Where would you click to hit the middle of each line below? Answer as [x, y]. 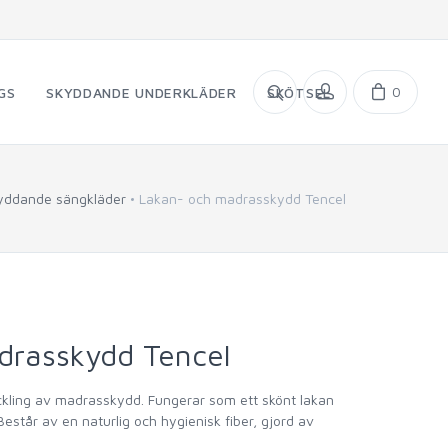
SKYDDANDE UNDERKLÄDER [141, 92]
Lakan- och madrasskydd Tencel [242, 198]
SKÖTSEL [299, 92]
